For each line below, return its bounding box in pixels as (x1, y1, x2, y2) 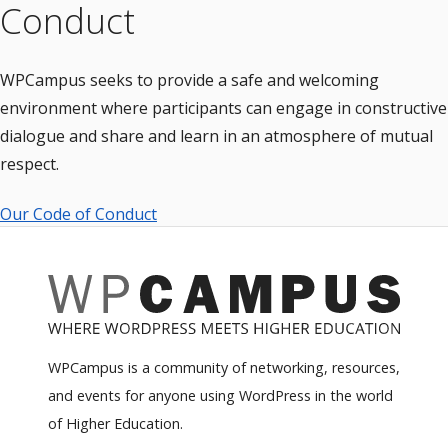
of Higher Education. (48, 413, 183, 433)
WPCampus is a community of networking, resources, (48, 357, 400, 377)
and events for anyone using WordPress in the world (48, 385, 393, 405)
